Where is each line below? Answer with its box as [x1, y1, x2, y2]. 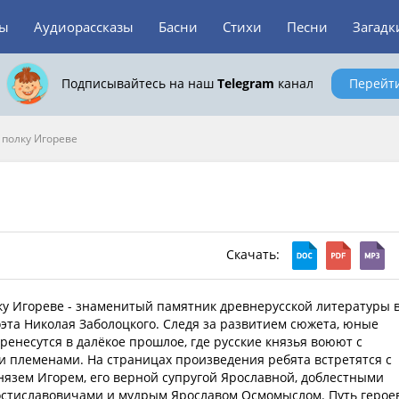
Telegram [216, 75, 274, 92]
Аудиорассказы [34, 18, 134, 36]
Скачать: [226, 245, 283, 263]
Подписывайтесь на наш [61, 75, 217, 92]
